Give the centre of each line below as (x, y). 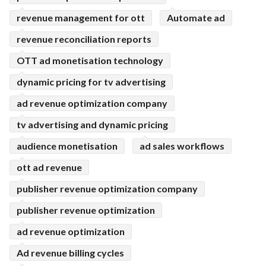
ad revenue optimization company (92, 103)
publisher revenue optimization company (107, 189)
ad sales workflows (182, 146)
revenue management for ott (81, 18)
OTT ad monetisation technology (90, 60)
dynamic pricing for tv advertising (91, 82)
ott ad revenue (49, 167)
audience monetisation (67, 146)
